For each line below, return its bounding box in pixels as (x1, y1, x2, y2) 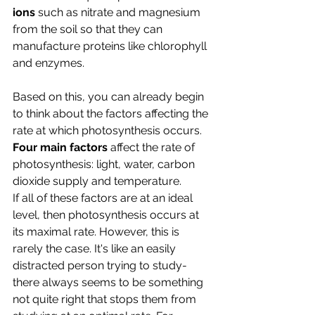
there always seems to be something (13, 276, 206, 289)
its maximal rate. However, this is (13, 225, 182, 238)
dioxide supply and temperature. (13, 174, 181, 188)
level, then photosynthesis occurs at (13, 208, 202, 221)
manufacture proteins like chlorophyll (13, 39, 210, 53)
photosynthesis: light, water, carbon (13, 157, 198, 171)
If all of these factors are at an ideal (13, 191, 195, 205)
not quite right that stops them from (13, 292, 199, 306)
